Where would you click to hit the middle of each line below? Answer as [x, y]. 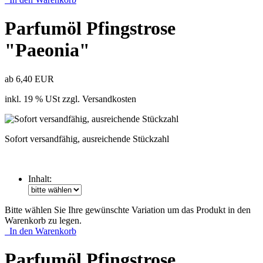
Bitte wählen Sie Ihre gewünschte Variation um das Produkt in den [128, 210]
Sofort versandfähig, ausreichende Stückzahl [87, 139]
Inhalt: [40, 178]
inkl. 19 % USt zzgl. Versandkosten [70, 99]
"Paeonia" [47, 50]
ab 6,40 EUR [29, 79]
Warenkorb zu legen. [43, 220]
